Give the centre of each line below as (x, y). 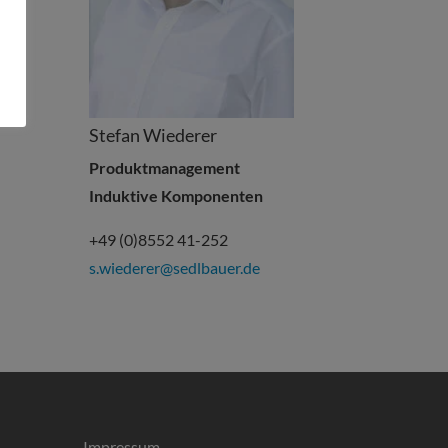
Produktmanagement (164, 168)
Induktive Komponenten (175, 196)
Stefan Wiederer (152, 135)
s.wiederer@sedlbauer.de (174, 268)
